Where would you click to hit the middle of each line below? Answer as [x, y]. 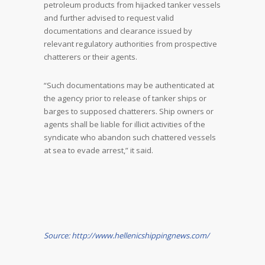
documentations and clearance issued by [118, 31]
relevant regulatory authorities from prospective [130, 44]
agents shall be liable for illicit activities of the [125, 124]
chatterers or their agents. [91, 57]
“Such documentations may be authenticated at [129, 85]
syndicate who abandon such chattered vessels [130, 137]
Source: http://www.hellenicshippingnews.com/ [127, 235]
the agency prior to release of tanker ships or [125, 98]
